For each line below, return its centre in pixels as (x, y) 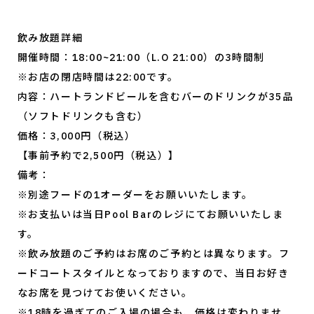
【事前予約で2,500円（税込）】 (98, 156)
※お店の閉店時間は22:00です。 (98, 77)
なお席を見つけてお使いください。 (105, 293)
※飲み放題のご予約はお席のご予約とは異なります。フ (153, 254)
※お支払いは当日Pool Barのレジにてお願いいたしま (150, 215)
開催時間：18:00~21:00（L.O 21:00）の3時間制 (141, 58)
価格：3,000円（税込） (76, 136)
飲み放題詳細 (50, 38)
